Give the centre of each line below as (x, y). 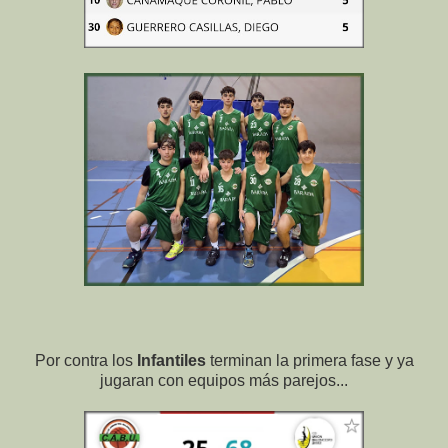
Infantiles (173, 361)
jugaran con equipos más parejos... (224, 381)
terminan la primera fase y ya (311, 361)
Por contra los (85, 361)
